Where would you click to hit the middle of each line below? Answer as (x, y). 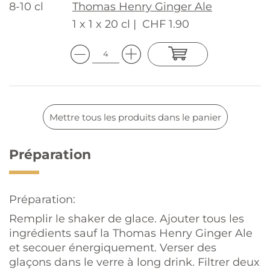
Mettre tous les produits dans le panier (135, 117)
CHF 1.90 (166, 24)
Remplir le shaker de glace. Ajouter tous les (127, 219)
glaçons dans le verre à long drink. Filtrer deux (134, 262)
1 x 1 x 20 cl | (104, 24)
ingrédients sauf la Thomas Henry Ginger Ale (131, 233)
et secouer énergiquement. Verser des (113, 248)
